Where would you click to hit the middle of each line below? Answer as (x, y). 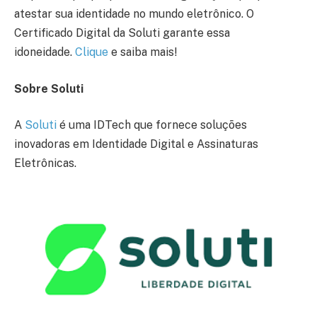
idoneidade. (45, 52)
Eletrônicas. (45, 163)
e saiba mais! (143, 52)
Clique (92, 52)
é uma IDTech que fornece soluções (153, 125)
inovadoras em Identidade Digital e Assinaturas (136, 144)
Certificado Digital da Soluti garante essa (122, 33)
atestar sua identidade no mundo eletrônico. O (134, 14)
